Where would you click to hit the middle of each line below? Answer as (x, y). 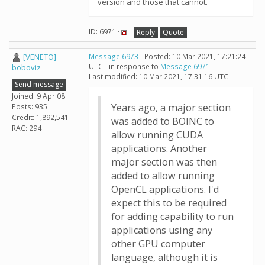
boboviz (26, 68)
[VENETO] (40, 57)
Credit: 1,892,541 (40, 117)
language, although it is (164, 257)
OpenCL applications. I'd (165, 189)
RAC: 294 (27, 128)
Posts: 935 (30, 106)
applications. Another (159, 148)
